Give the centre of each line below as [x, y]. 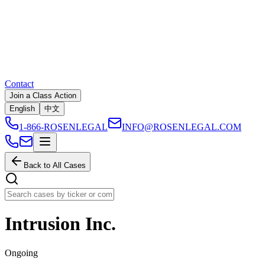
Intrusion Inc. [60, 224]
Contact [19, 84]
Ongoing [21, 253]
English [22, 109]
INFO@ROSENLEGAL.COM [182, 127]
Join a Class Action [43, 96]
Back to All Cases [55, 165]
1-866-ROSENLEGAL [63, 127]
